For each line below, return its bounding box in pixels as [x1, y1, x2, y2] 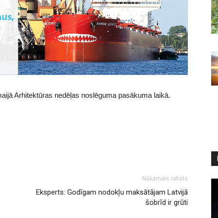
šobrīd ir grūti [145, 198, 188, 207]
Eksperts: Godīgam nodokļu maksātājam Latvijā [36, 188, 188, 197]
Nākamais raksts [142, 175, 188, 182]
